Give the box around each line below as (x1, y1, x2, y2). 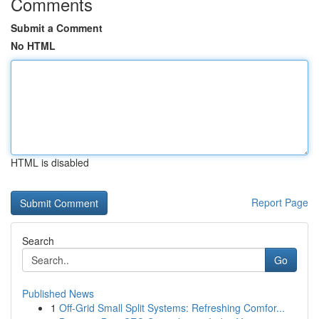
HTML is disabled (11, 155, 89, 169)
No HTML (11, 38, 56, 53)
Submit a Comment (11, 21, 103, 35)
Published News (22, 286, 94, 300)
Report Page (251, 195, 308, 209)
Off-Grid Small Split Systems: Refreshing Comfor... (59, 300, 285, 315)
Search (22, 234, 54, 248)
